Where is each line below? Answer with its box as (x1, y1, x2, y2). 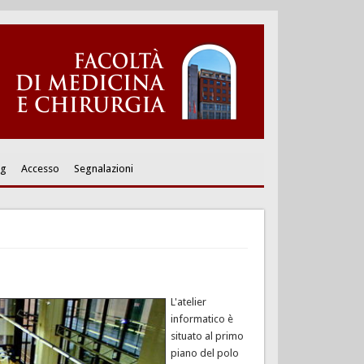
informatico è (170, 313, 233, 326)
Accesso (20, 162, 59, 175)
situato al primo (170, 330, 244, 343)
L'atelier (170, 296, 206, 309)
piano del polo (170, 347, 239, 360)
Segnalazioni (73, 162, 133, 175)
